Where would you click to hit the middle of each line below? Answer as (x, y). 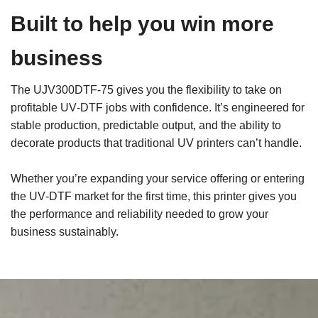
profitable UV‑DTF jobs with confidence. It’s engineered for (158, 108)
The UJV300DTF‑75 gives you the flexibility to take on (146, 90)
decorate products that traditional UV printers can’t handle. (156, 143)
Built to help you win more (142, 24)
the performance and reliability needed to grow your (139, 214)
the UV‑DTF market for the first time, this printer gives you (154, 197)
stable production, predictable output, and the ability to (146, 126)
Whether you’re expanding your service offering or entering (158, 179)
